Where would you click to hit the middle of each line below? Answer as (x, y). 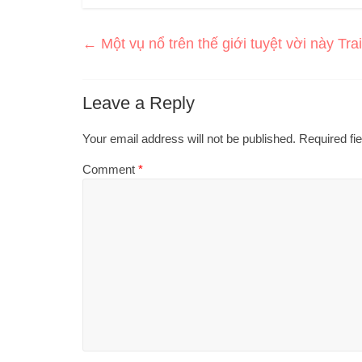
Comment (110, 169)
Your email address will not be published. (189, 138)
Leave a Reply (139, 103)
